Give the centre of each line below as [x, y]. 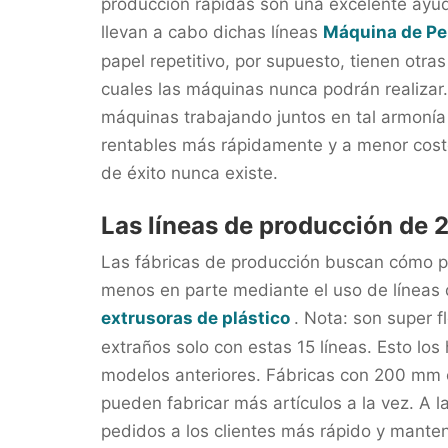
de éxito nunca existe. [189, 172]
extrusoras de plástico [197, 317]
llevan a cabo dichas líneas [212, 31]
